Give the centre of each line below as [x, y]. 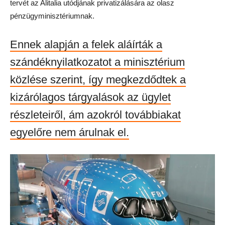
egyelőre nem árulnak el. [70, 132]
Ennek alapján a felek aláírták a [86, 44]
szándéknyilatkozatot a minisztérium [97, 62]
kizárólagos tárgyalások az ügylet [90, 97]
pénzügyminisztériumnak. [52, 16]
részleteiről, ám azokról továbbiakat [95, 115]
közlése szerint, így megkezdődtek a [98, 80]
